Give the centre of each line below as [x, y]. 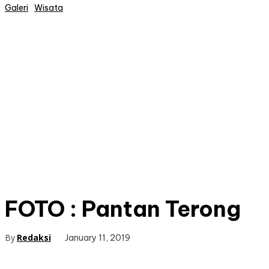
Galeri [17, 8]
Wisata [49, 8]
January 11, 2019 [98, 238]
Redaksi [34, 238]
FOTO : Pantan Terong [123, 209]
